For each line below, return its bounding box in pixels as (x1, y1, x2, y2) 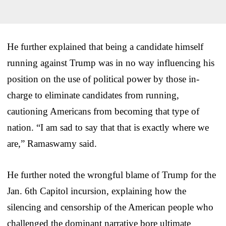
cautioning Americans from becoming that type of (7, 105, 199, 117)
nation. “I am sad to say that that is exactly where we (7, 122, 209, 133)
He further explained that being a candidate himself (7, 41, 203, 52)
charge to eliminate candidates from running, (7, 89, 179, 100)
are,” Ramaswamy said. (7, 138, 97, 149)
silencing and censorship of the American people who (7, 201, 213, 212)
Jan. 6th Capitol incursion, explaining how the (7, 185, 186, 196)
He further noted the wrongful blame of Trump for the (7, 169, 216, 180)
